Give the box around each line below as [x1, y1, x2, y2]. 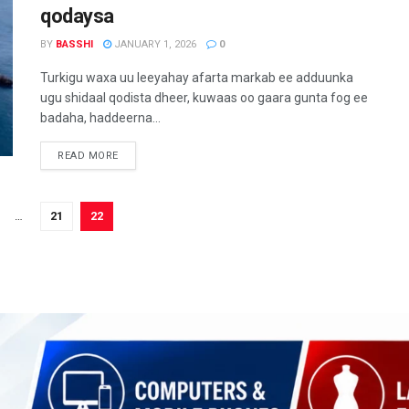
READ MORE [58, 150, 119, 163]
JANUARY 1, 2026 [111, 38, 196, 51]
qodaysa [40, 5, 114, 28]
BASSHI [56, 38, 93, 51]
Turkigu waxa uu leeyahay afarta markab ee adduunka [40, 70, 353, 86]
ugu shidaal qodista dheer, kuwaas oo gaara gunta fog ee [40, 90, 368, 106]
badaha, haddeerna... [40, 110, 161, 126]
